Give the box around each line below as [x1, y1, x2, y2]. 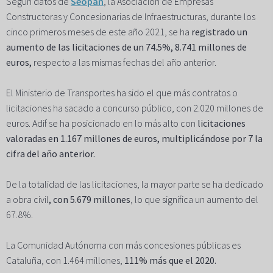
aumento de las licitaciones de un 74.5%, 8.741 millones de [6, 41, 247, 54]
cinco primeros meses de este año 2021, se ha [6, 26, 191, 38]
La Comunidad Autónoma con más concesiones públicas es [6, 239, 241, 252]
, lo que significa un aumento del [130, 193, 258, 206]
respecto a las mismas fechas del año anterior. [32, 56, 216, 69]
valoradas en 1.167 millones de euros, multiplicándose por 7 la [6, 132, 263, 145]
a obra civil [6, 193, 49, 206]
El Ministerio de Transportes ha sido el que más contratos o [6, 87, 238, 99]
